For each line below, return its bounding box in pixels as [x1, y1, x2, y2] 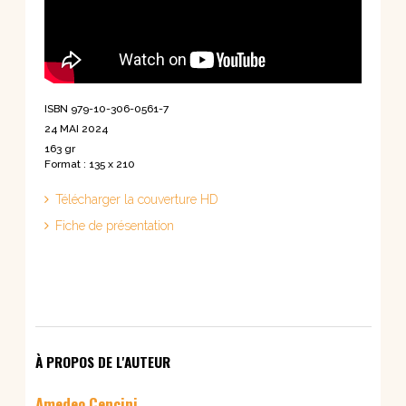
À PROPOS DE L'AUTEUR [34, 351, 170, 372]
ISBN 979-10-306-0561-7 [44, 101, 169, 115]
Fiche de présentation [55, 217, 174, 233]
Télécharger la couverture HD [55, 191, 218, 207]
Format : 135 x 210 [44, 157, 135, 170]
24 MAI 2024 [44, 121, 108, 135]
